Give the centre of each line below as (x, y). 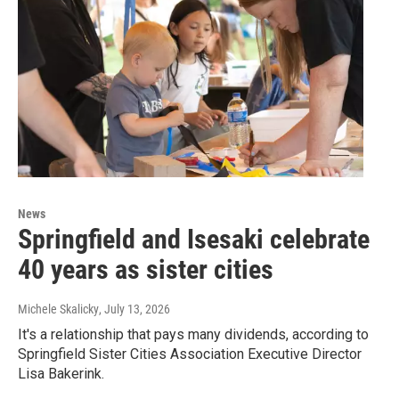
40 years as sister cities (146, 270)
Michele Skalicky (58, 309)
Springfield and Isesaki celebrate (194, 240)
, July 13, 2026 (134, 309)
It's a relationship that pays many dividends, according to (193, 335)
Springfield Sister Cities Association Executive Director (190, 354)
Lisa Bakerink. (61, 374)
